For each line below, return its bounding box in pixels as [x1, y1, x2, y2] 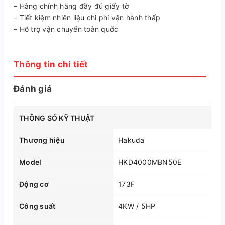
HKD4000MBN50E [118, 157, 184, 166]
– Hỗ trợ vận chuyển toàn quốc [14, 24, 119, 33]
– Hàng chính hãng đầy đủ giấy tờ [14, 1, 129, 10]
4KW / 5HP [118, 201, 158, 210]
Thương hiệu [19, 135, 65, 144]
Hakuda [118, 135, 147, 144]
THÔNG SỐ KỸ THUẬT [19, 113, 95, 122]
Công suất [19, 201, 56, 210]
